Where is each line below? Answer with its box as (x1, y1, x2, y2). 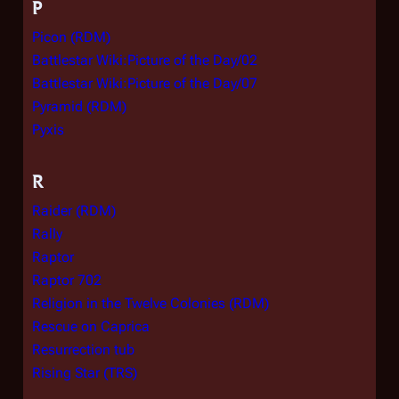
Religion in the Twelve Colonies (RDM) (32, 295, 269, 312)
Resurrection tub (32, 341, 134, 358)
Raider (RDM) (32, 202, 116, 219)
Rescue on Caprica (32, 318, 150, 335)
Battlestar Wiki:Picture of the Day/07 (32, 75, 257, 92)
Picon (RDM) (32, 28, 110, 45)
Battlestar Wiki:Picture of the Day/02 (32, 52, 257, 69)
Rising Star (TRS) (32, 364, 137, 381)
